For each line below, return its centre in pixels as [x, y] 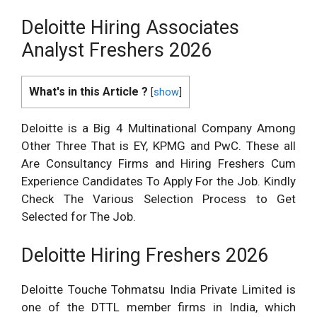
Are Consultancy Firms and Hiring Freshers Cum [158, 164]
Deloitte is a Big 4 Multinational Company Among [158, 128]
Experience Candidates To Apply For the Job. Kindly [158, 181]
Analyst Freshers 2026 [116, 50]
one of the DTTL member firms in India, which [158, 307]
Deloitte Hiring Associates [130, 28]
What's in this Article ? [88, 92]
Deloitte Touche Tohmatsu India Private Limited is [158, 289]
